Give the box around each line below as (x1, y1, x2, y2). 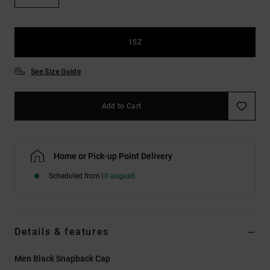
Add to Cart (101, 101, 142, 110)
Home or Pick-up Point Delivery (54, 151, 172, 161)
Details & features (14, 225, 109, 237)
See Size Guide (31, 67, 81, 76)
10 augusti (100, 171, 135, 180)
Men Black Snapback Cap (14, 253, 110, 263)
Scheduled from (49, 171, 100, 180)
